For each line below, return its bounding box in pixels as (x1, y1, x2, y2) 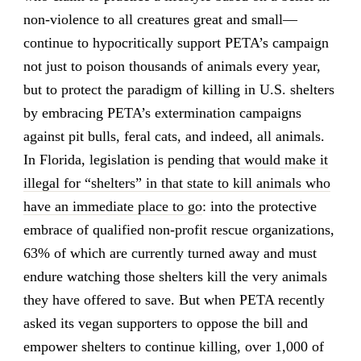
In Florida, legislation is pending (23, 151, 218, 168)
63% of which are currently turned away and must (23, 245, 317, 262)
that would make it (218, 151, 328, 168)
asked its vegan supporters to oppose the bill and (23, 315, 308, 332)
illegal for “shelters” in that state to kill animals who (23, 175, 330, 192)
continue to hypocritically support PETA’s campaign (23, 35, 329, 52)
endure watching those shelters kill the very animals (23, 268, 327, 285)
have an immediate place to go (23, 198, 202, 215)
